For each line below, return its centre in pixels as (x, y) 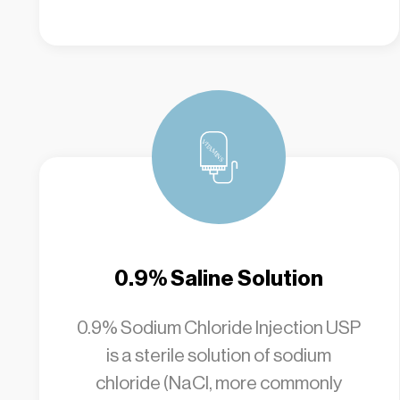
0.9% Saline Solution (219, 279)
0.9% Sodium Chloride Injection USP (219, 328)
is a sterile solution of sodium (219, 355)
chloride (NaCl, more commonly (219, 383)
